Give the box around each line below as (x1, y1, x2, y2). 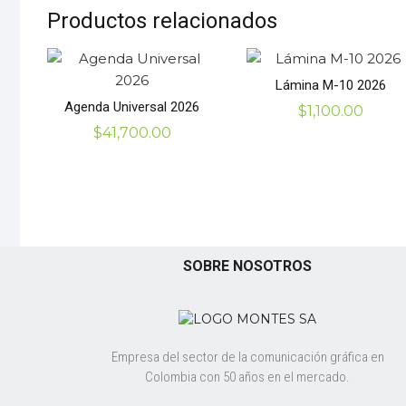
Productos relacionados (47, 8, 277, 34)
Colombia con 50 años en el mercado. (145, 369, 350, 386)
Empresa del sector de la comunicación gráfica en (111, 349, 384, 366)
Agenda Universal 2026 (64, 98, 200, 115)
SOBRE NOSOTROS (183, 257, 312, 275)
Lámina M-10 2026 (275, 76, 387, 93)
